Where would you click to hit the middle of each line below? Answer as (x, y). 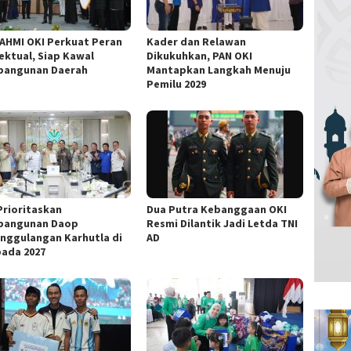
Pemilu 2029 (177, 84)
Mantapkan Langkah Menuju (219, 70)
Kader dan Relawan (197, 42)
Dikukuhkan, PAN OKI (200, 56)
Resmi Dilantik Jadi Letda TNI (223, 224)
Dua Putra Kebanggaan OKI (217, 210)
